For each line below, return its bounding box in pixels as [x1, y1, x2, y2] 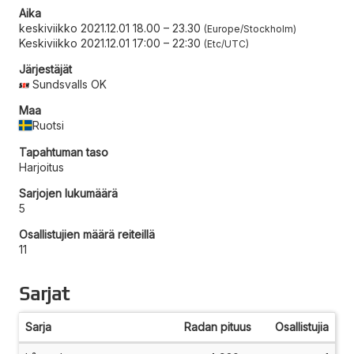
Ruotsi [32, 118, 65, 132]
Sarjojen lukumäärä [19, 186, 118, 200]
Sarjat [19, 282, 70, 304]
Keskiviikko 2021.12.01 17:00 [19, 36, 164, 50]
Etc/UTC [207, 37, 246, 50]
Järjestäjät [19, 62, 72, 76]
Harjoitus [19, 160, 64, 174]
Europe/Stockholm [207, 22, 293, 35]
